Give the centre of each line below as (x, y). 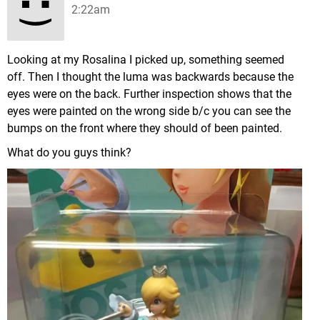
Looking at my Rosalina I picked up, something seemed (146, 60)
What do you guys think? (69, 152)
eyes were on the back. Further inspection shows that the (149, 94)
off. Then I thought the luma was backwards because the (150, 77)
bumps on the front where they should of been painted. (145, 128)
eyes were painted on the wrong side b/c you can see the (149, 111)
